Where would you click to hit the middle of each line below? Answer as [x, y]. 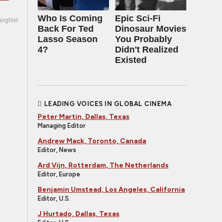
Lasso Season [68, 39]
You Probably [143, 39]
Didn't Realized [147, 50]
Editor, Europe [59, 174]
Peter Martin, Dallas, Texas [83, 117]
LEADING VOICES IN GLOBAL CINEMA [108, 104]
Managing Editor [62, 126]
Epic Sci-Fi [138, 18]
